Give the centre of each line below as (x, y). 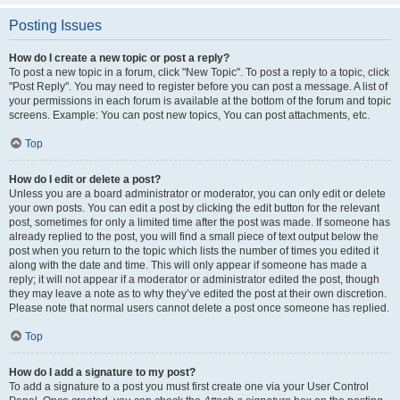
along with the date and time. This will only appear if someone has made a (188, 265)
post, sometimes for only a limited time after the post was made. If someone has (200, 222)
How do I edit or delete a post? (85, 179)
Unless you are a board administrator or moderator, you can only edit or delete (197, 194)
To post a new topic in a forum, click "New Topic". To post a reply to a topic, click (199, 72)
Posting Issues (55, 25)
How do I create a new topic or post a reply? (119, 58)
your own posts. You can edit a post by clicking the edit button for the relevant (194, 208)
